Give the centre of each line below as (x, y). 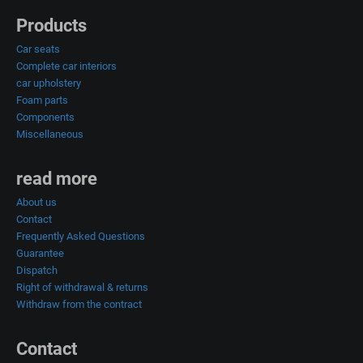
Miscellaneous (50, 134)
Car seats (38, 49)
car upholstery (49, 83)
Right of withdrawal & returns (82, 287)
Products (51, 25)
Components (45, 117)
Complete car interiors (66, 66)
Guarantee (40, 253)
